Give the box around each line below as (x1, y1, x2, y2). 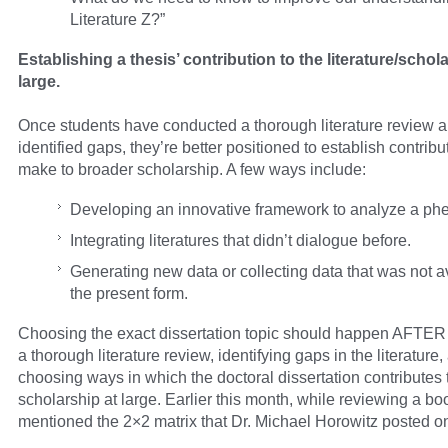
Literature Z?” (70, 10, 165, 29)
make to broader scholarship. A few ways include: (18, 160, 366, 179)
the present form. (70, 284, 188, 303)
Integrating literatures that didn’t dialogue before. (70, 231, 411, 250)
